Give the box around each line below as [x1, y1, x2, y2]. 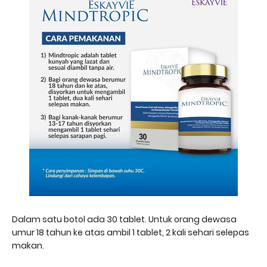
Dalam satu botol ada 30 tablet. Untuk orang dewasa [12, 213, 237, 226]
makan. [12, 240, 44, 252]
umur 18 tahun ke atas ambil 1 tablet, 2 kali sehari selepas [12, 226, 249, 239]
